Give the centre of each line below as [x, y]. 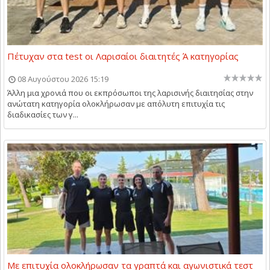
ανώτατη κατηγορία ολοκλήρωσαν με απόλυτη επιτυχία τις [116, 103]
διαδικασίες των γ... [43, 114]
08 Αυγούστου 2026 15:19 [63, 79]
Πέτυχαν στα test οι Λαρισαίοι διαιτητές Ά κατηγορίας [123, 56]
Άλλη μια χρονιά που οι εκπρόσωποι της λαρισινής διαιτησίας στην [130, 93]
